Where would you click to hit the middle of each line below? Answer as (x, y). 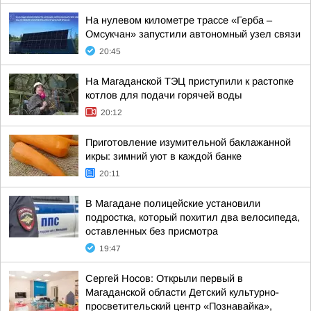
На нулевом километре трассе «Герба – (179, 20)
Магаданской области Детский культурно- (182, 292)
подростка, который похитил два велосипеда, (193, 217)
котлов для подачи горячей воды (163, 95)
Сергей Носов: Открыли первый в (164, 278)
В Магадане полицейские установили (173, 203)
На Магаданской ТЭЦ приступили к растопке (190, 81)
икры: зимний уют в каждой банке (163, 156)
